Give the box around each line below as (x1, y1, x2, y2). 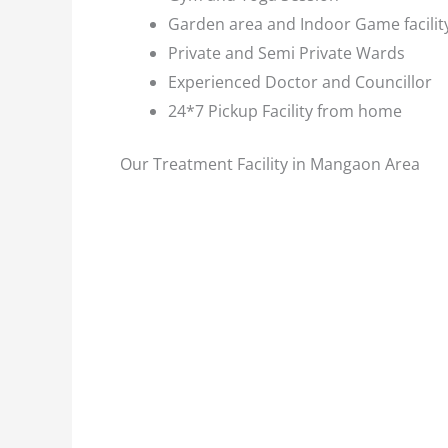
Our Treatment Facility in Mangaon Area (120, 153, 420, 175)
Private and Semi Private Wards (168, 42, 405, 64)
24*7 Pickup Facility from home (168, 100, 402, 122)
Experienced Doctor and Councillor (168, 71, 432, 93)
